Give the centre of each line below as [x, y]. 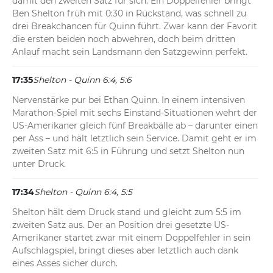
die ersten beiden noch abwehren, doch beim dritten [124, 39]
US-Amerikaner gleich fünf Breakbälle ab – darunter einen [135, 126]
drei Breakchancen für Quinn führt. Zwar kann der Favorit [135, 27]
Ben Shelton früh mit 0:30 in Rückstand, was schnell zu [129, 14]
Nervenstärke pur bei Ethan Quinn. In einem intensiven [129, 100]
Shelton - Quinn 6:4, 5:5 [83, 192]
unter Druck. [39, 164]
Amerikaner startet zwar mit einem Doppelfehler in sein [131, 238]
